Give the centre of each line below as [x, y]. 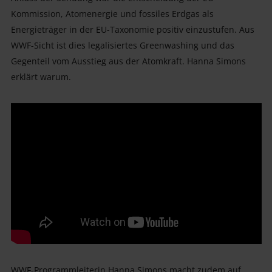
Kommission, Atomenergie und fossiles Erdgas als [112, 13]
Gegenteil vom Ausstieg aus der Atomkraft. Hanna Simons [128, 61]
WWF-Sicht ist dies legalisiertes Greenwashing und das [122, 45]
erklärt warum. [41, 76]
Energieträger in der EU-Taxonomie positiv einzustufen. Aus [132, 29]
